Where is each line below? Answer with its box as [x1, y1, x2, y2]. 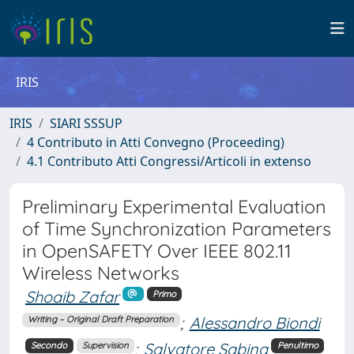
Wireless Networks [22, 262, 179, 284]
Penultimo [277, 340, 318, 352]
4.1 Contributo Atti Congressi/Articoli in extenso [27, 153, 311, 170]
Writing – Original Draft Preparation [28, 314, 175, 326]
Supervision [81, 340, 129, 352]
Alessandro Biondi [189, 312, 320, 333]
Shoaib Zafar [25, 287, 119, 307]
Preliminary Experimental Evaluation [22, 195, 326, 218]
